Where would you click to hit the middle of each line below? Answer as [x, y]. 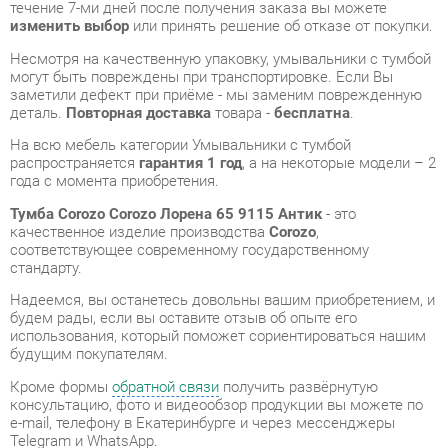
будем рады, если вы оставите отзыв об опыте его [176, 215]
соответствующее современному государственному [181, 150]
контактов [336, 434]
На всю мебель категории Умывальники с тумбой [173, 49]
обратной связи [158, 281]
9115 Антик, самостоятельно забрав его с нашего [172, 399]
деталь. [36, 18]
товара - [232, 18]
